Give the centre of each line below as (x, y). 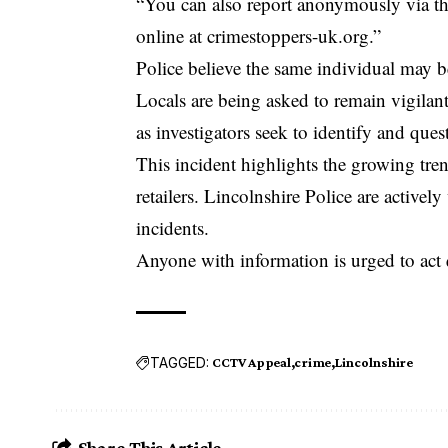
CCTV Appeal (251, 362)
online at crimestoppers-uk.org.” (259, 36)
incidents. (173, 228)
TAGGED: (180, 362)
